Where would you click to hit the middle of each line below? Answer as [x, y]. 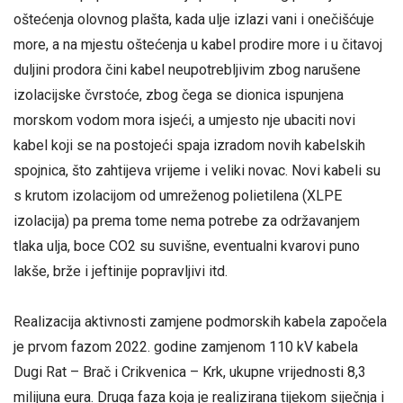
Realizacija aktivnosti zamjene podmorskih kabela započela [200, 321]
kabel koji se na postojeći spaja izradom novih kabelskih [189, 146]
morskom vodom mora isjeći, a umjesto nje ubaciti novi [184, 121]
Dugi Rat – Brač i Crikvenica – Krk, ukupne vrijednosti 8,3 [190, 372]
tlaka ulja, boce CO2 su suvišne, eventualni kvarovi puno [187, 246]
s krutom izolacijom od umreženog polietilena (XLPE [178, 196]
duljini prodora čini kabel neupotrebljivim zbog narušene [187, 70]
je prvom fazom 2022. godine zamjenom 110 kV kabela [186, 346]
